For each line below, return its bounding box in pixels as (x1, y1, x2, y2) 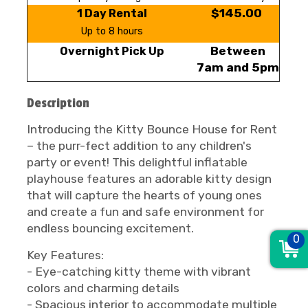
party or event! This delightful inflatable (27, 155, 247, 169)
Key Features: (27, 248, 104, 262)
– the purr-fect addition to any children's (27, 139, 252, 153)
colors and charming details (27, 281, 179, 295)
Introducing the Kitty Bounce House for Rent (27, 122, 277, 136)
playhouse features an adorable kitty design (27, 172, 272, 186)
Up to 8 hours (80, 25, 143, 37)
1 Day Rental (76, 7, 147, 20)
